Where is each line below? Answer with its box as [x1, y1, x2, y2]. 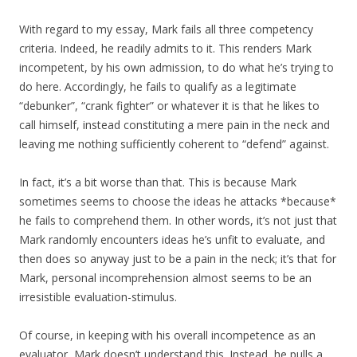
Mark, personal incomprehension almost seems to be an [19, 270, 312, 286]
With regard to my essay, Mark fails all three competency [19, 22, 313, 37]
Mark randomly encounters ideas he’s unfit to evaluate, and [19, 232, 325, 248]
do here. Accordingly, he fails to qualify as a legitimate [19, 79, 296, 95]
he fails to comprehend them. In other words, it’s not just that [19, 213, 337, 229]
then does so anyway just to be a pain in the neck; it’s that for [19, 251, 336, 267]
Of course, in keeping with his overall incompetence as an [19, 328, 316, 343]
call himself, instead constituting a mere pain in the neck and [19, 117, 330, 133]
